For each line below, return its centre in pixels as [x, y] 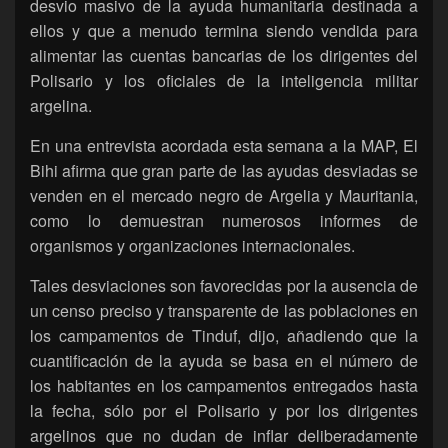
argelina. [61, 105]
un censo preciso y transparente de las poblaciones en [224, 310]
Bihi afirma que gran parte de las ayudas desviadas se [224, 170]
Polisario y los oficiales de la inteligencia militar [224, 80]
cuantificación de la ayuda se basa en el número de [224, 360]
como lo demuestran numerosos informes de [224, 220]
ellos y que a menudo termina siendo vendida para [224, 30]
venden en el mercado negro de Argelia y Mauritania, [224, 195]
